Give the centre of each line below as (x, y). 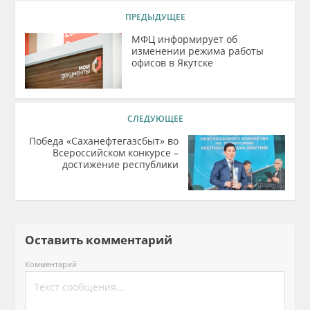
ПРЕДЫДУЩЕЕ (155, 17)
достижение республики (120, 164)
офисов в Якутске (173, 63)
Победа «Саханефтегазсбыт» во (103, 141)
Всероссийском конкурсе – (115, 153)
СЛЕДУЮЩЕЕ (155, 119)
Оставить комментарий (104, 240)
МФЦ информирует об (185, 39)
